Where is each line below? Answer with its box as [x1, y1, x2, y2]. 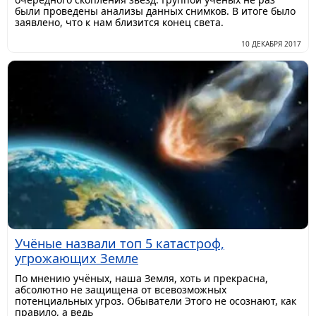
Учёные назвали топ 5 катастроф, [15, 235, 224, 253]
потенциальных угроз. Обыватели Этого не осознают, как [15, 294, 296, 308]
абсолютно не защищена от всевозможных [15, 283, 226, 297]
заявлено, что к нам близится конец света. [15, 15, 224, 29]
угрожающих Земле [15, 250, 138, 267]
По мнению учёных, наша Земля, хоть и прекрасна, [15, 272, 268, 286]
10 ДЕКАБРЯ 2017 [241, 38, 301, 49]
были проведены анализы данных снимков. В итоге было [15, 4, 296, 18]
